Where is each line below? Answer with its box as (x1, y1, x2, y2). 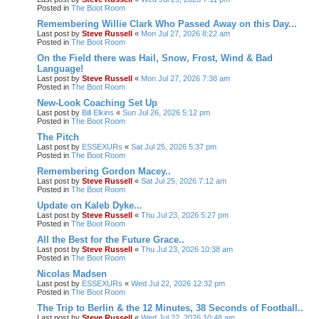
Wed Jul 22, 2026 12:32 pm (131, 278, 225, 288)
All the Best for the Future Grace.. (37, 234, 184, 245)
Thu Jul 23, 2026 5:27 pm (141, 210, 229, 219)
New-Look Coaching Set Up (37, 97, 157, 108)
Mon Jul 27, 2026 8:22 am (141, 28, 230, 38)
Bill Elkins (82, 108, 114, 117)
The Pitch (37, 131, 79, 142)
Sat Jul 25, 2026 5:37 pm (131, 142, 216, 151)
